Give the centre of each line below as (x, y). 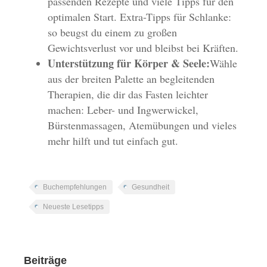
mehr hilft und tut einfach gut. (113, 141)
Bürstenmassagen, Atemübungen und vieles (142, 125)
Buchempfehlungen (75, 187)
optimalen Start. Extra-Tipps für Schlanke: (140, 17)
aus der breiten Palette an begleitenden (131, 79)
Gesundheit (151, 187)
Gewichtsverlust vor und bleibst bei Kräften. (143, 48)
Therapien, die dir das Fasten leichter (128, 94)
